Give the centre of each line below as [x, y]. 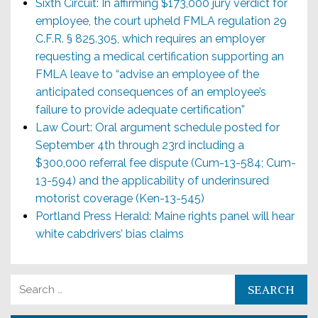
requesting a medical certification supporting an [160, 56]
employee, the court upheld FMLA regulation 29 [161, 21]
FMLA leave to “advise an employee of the [147, 74]
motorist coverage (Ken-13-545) [120, 198]
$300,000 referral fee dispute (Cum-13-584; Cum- [166, 163]
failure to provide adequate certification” [140, 110]
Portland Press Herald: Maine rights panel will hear [165, 216]
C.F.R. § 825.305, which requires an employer [150, 39]
